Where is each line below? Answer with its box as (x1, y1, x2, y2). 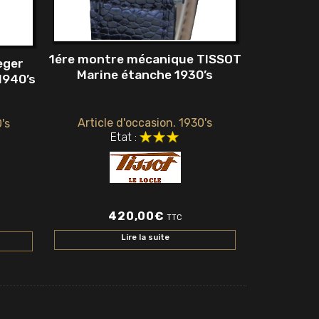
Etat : (110, 130, 137, 144)
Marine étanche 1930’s (77, 68, 213, 83)
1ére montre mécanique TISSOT (48, 52, 241, 67)
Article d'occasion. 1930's (78, 115, 212, 130)
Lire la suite (120, 233, 169, 243)
